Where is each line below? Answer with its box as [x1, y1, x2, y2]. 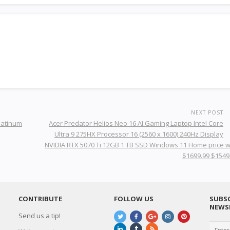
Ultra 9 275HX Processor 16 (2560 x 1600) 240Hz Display [54, 129, 223, 139]
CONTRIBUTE [18, 194, 62, 203]
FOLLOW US [114, 194, 154, 203]
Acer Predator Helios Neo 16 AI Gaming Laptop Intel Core [49, 119, 223, 128]
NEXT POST [191, 109, 223, 116]
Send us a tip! [18, 211, 61, 220]
